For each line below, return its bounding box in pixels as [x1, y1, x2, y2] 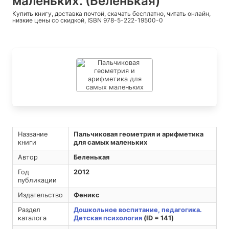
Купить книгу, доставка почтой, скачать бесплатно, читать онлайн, [12, 10, 211, 18]
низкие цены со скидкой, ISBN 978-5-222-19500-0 [12, 16, 163, 25]
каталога [17, 214, 47, 222]
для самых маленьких [73, 139, 147, 147]
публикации [17, 176, 57, 185]
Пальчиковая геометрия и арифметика [73, 130, 203, 139]
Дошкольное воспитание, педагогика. [73, 206, 202, 214]
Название [17, 130, 48, 139]
